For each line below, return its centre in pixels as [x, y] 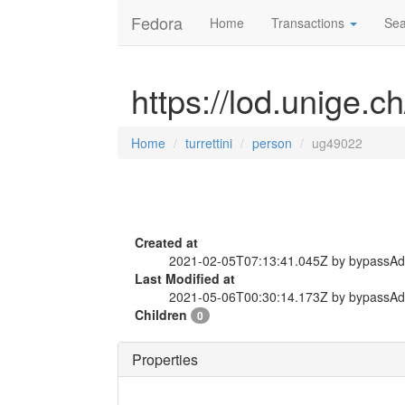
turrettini [209, 143]
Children [163, 315]
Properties [165, 359]
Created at [166, 242]
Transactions [310, 23]
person [272, 143]
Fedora [157, 23]
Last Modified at [185, 278]
